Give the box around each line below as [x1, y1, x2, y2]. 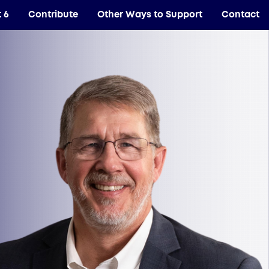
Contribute [28, 10, 78, 19]
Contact [222, 10, 259, 19]
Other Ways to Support [97, 10, 202, 19]
